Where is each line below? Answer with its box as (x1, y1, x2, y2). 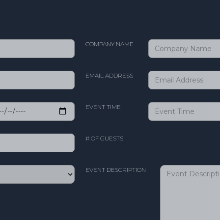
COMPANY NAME (85, 40, 134, 48)
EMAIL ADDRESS (85, 71, 133, 79)
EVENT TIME (85, 103, 121, 110)
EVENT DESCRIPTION (85, 165, 146, 173)
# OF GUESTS (85, 134, 123, 142)
